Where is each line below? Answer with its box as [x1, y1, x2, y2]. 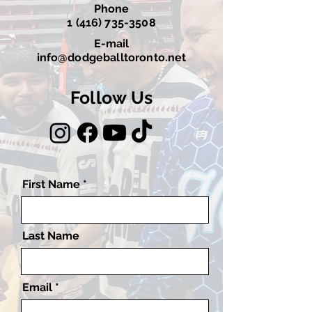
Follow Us [70, 87, 153, 108]
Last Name [22, 229, 79, 242]
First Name [22, 178, 80, 191]
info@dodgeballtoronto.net [36, 51, 187, 64]
